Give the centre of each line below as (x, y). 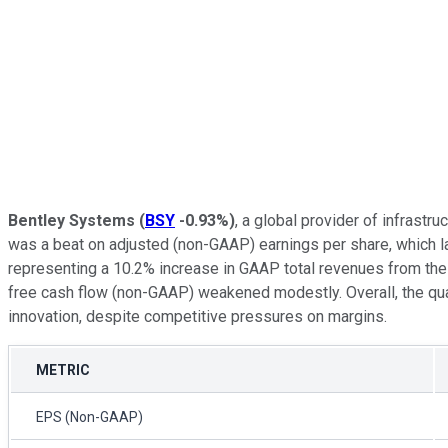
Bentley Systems (71, 220)
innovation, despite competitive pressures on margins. (197, 316)
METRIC (63, 369)
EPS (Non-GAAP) (89, 416)
